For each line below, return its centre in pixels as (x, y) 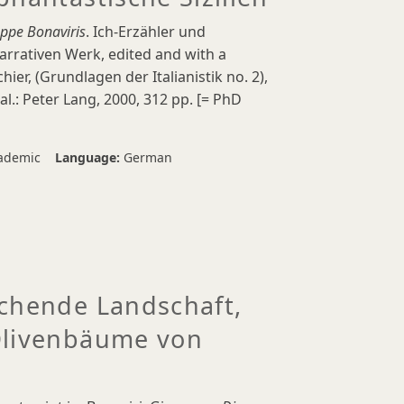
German (148, 157)
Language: (89, 157)
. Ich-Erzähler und (146, 32)
